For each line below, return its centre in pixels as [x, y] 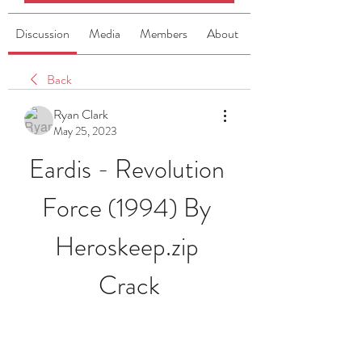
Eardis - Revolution [126, 169]
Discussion [42, 34]
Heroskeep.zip [126, 246]
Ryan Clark [81, 114]
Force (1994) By [126, 208]
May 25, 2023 [85, 131]
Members [164, 34]
